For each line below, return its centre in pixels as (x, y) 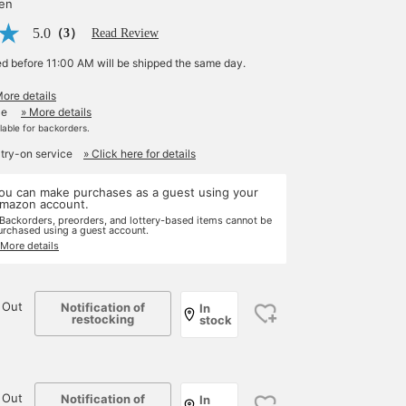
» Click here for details (140, 154)
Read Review (125, 33)
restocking (103, 319)
